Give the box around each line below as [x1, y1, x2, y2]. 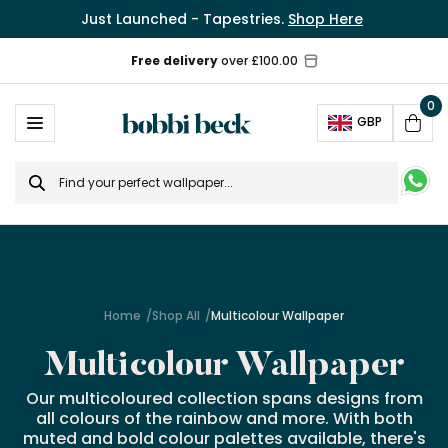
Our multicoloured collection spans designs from [25, 387, 423, 410]
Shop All [152, 307, 200, 324]
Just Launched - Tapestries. [81, 9, 288, 29]
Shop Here [288, 9, 363, 29]
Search [14, 159, 71, 182]
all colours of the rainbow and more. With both [35, 407, 413, 430]
